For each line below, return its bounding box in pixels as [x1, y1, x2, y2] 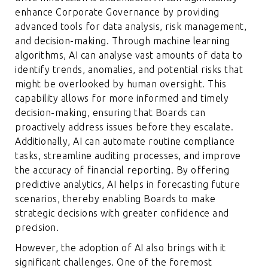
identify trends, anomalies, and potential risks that [15, 64, 243, 75]
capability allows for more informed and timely [15, 93, 229, 104]
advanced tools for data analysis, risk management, [15, 21, 247, 32]
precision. [15, 222, 59, 233]
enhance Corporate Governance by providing [15, 7, 220, 18]
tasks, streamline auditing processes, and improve [15, 150, 241, 162]
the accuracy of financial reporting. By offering [15, 165, 230, 176]
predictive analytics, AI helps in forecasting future [15, 179, 240, 190]
